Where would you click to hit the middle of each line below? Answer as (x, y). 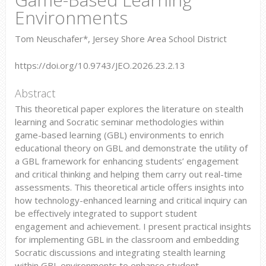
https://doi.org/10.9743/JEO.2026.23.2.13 (100, 65)
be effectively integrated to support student (106, 213)
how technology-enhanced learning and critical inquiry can (131, 200)
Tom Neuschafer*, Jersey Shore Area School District (121, 39)
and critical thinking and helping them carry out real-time (128, 174)
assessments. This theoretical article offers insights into (129, 187)
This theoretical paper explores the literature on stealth (129, 108)
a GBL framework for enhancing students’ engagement (126, 161)
